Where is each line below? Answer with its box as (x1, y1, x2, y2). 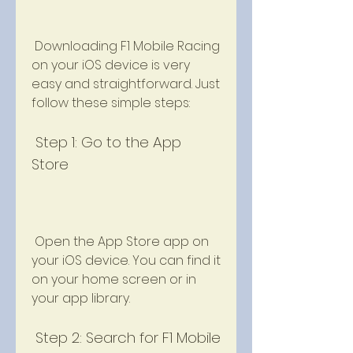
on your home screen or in (32, 270, 196, 288)
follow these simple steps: (32, 94, 190, 112)
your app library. (32, 289, 130, 307)
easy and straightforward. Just (32, 75, 220, 93)
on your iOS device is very (32, 56, 190, 74)
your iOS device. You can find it (32, 251, 221, 269)
